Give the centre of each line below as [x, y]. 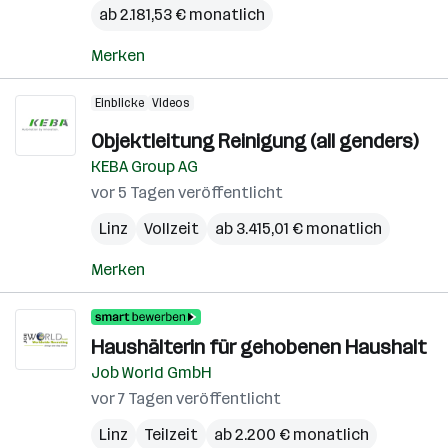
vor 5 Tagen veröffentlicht [187, 192]
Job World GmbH [151, 372]
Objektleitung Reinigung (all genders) [254, 141]
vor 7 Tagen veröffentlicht [186, 398]
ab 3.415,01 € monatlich [298, 228]
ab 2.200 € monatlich [291, 434]
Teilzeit [171, 434]
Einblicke [119, 103]
